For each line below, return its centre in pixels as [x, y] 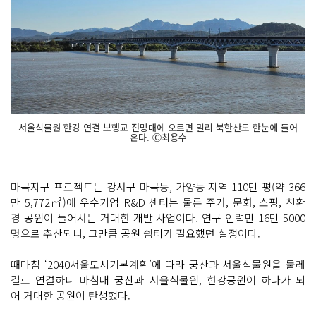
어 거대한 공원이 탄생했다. [71, 296]
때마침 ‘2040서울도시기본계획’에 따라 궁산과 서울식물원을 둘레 [158, 265]
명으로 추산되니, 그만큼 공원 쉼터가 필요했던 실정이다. [137, 233]
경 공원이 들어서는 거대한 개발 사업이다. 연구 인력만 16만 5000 [158, 218]
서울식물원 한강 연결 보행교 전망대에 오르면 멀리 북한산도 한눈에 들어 [158, 128]
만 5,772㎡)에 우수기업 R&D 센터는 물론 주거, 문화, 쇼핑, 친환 [158, 202]
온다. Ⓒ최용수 [158, 138]
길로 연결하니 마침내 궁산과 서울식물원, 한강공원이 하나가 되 [158, 280]
